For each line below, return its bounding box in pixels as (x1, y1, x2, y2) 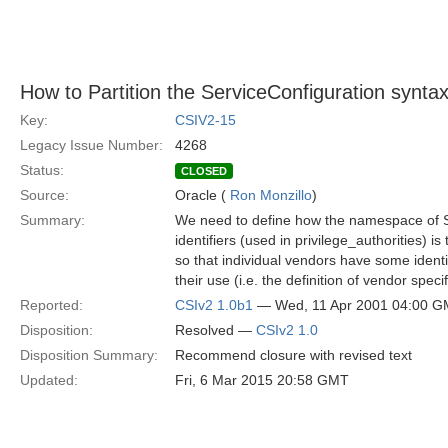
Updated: (20, 372, 78, 388)
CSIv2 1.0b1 (175, 297, 253, 313)
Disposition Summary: (20, 347, 158, 363)
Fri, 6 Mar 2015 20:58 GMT (175, 372, 349, 388)
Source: (20, 187, 69, 203)
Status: (20, 162, 64, 178)
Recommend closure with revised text (175, 347, 412, 363)
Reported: (20, 297, 83, 313)
